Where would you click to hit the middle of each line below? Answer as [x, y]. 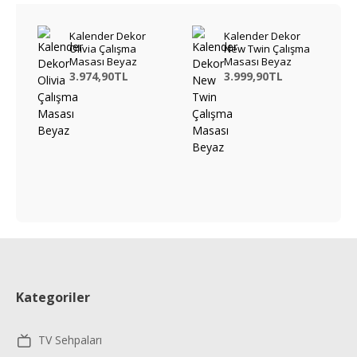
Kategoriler [53, 297]
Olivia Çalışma [102, 49]
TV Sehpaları [70, 340]
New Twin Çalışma [267, 49]
